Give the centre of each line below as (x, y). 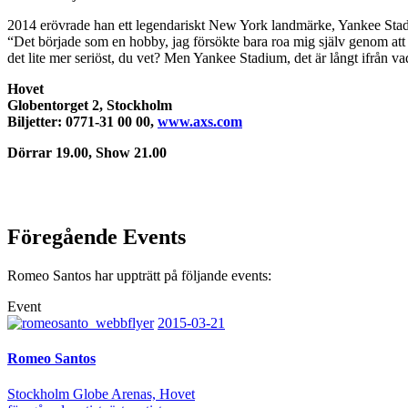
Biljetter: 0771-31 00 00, (82, 121)
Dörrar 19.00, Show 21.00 (87, 152)
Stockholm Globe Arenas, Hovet (101, 394)
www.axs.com (200, 121)
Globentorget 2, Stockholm (90, 105)
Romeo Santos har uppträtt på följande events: (139, 275)
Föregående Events (97, 236)
